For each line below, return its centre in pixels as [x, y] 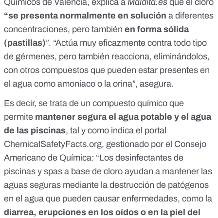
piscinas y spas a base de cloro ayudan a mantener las [108, 172]
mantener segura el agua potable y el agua [123, 117]
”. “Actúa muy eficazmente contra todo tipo [126, 43]
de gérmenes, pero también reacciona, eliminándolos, [107, 57]
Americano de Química [48, 158]
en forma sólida [156, 29]
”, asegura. [153, 84]
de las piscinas [35, 131]
